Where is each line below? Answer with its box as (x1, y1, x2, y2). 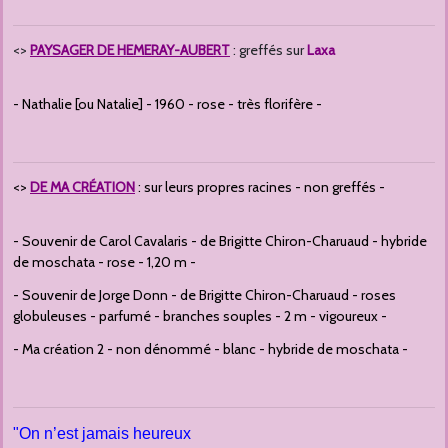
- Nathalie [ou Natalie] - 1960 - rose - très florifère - (13, 95, 322, 114)
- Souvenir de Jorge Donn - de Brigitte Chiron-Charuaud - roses (13, 286, 396, 305)
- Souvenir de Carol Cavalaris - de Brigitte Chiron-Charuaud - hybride (13, 232, 427, 251)
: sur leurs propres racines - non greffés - (135, 178, 385, 197)
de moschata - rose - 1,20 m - (13, 253, 196, 272)
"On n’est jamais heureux (13, 425, 191, 443)
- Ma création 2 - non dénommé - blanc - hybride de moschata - (13, 340, 408, 359)
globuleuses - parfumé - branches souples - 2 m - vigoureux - (13, 307, 387, 326)
